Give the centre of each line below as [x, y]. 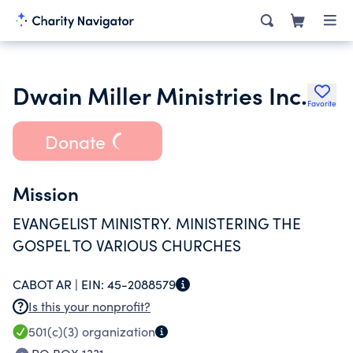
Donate [75, 141]
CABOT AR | [47, 284]
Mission [46, 193]
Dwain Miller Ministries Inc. [160, 95]
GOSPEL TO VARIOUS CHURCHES [127, 245]
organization [117, 331]
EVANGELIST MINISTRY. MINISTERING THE [157, 223]
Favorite [322, 103]
